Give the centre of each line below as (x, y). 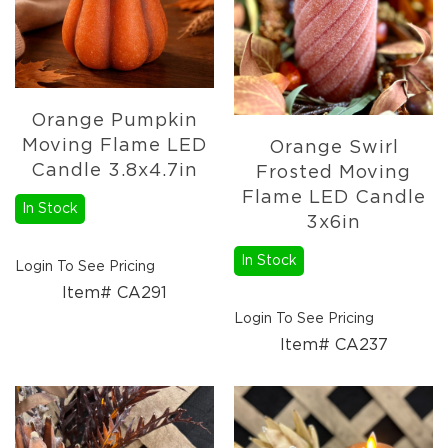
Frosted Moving (333, 173)
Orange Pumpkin (114, 120)
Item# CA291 (114, 292)
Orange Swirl (333, 148)
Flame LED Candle (333, 198)
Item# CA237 (333, 345)
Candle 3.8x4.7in (114, 170)
